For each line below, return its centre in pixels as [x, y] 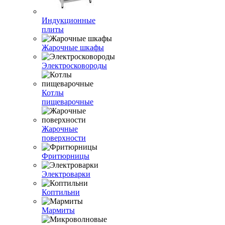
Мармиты [58, 210]
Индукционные [69, 20]
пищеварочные [68, 102]
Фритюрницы [66, 156]
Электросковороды [74, 66]
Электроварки [66, 174]
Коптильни [61, 192]
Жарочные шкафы [73, 47]
